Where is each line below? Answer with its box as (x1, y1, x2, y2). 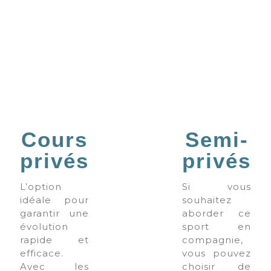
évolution (20, 221, 68, 233)
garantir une (20, 207, 89, 220)
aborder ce (182, 207, 251, 220)
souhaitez (182, 194, 232, 206)
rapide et (20, 234, 89, 246)
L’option (20, 181, 62, 193)
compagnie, (182, 234, 243, 246)
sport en (182, 221, 251, 233)
